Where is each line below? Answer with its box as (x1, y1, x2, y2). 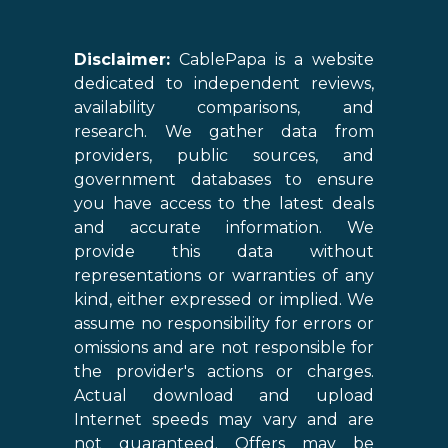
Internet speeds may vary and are (74, 410, 374, 430)
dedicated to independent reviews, (74, 74, 374, 94)
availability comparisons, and (74, 98, 374, 118)
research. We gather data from (74, 122, 374, 142)
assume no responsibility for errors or (74, 314, 374, 334)
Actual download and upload (74, 386, 374, 406)
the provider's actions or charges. (74, 362, 374, 382)
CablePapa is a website (170, 50, 374, 70)
